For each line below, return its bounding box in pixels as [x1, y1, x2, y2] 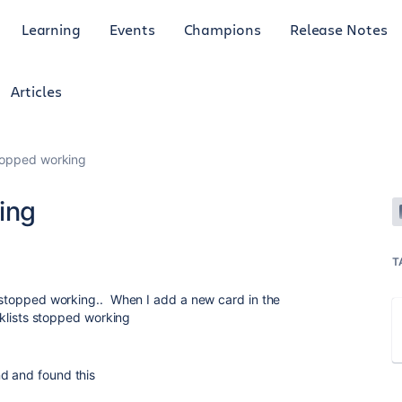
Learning [21, 19, 82, 39]
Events [109, 19, 155, 39]
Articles [11, 82, 62, 100]
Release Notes [289, 19, 388, 39]
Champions [183, 19, 261, 39]
